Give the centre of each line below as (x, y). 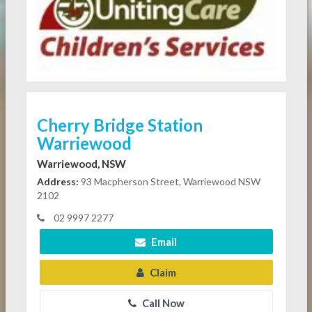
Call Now (162, 303)
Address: (57, 182)
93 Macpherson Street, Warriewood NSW (169, 182)
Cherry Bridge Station (119, 125)
